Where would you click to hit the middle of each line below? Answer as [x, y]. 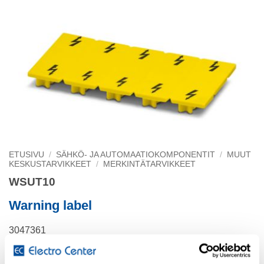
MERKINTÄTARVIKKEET [150, 164]
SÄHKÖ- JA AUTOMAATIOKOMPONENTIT [136, 155]
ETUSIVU [27, 155]
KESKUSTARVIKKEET [50, 164]
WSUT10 [32, 181]
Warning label [50, 205]
